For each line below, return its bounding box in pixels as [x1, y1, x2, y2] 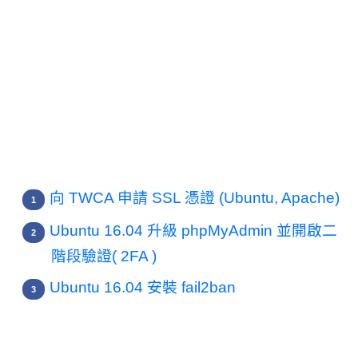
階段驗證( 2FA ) [51, 248, 157, 265]
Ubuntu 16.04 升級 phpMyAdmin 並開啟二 [50, 222, 337, 240]
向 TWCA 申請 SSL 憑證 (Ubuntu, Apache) [50, 189, 340, 207]
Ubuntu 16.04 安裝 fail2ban [50, 278, 236, 296]
